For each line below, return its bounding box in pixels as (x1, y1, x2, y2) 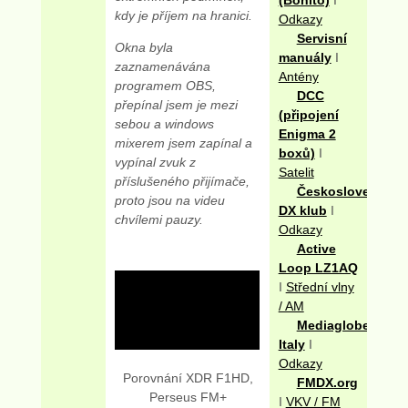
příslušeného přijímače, (115, 174, 250, 189)
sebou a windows (115, 117, 215, 132)
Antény (278, 68, 319, 84)
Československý (296, 183, 400, 199)
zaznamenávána (115, 59, 211, 75)
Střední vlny (285, 279, 354, 294)
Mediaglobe (296, 317, 370, 332)
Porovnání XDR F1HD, (122, 371, 253, 386)
